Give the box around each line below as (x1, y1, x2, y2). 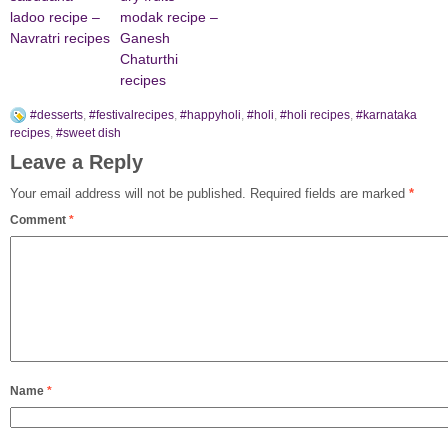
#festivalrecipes (89, 108, 174, 123)
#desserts (30, 108, 83, 123)
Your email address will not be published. (10, 186, 246, 202)
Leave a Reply (10, 151, 143, 174)
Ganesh (120, 30, 170, 47)
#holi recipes (280, 108, 350, 123)
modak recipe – (120, 9, 218, 26)
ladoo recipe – (10, 9, 100, 26)
